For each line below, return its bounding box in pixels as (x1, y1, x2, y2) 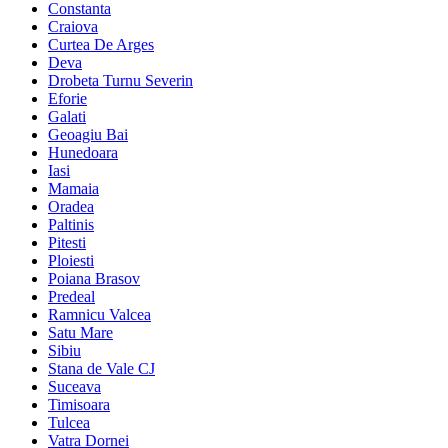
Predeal (48, 287, 95, 305)
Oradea (48, 197, 94, 215)
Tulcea (48, 413, 90, 431)
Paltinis (48, 215, 94, 233)
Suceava (48, 377, 101, 395)
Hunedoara (48, 143, 118, 161)
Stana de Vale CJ (48, 359, 155, 377)
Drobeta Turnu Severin (48, 71, 193, 89)
